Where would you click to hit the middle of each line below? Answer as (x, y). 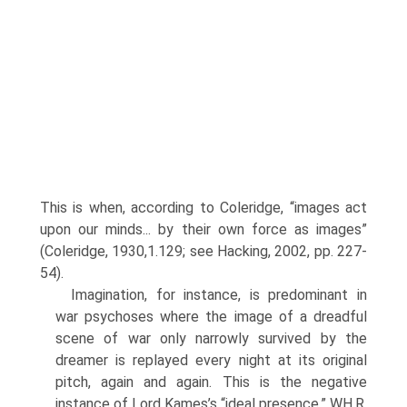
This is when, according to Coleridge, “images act (203, 208)
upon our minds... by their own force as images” (203, 229)
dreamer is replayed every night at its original (211, 360)
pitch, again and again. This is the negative (211, 382)
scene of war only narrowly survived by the (211, 338)
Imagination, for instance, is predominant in (219, 295)
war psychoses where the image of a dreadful (211, 317)
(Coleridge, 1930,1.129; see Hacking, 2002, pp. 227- (203, 251)
